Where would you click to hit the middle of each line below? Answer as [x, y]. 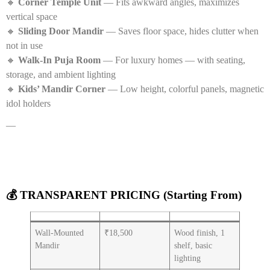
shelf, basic [193, 245]
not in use [24, 45]
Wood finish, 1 [200, 232]
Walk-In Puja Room [59, 60]
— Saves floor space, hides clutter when [181, 31]
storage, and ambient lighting [61, 74]
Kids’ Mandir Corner [62, 89]
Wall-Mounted [60, 232]
